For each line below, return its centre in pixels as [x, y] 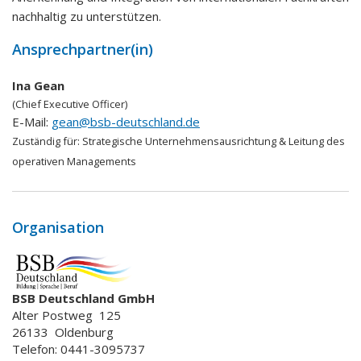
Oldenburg [84, 332]
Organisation [58, 227]
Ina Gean [38, 85]
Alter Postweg [52, 315]
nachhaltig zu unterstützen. [87, 16]
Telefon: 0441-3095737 [79, 349]
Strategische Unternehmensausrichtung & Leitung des [214, 141]
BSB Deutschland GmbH [83, 299]
